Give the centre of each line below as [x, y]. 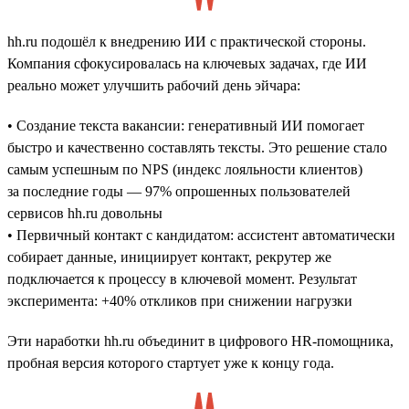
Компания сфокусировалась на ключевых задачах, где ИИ [187, 63]
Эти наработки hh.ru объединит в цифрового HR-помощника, [200, 341]
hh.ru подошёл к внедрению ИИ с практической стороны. [187, 41]
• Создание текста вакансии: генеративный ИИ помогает [186, 125]
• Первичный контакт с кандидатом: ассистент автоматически [201, 235]
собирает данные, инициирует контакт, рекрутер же [169, 257]
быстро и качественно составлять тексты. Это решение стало [197, 147]
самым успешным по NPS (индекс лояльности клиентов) [185, 169]
